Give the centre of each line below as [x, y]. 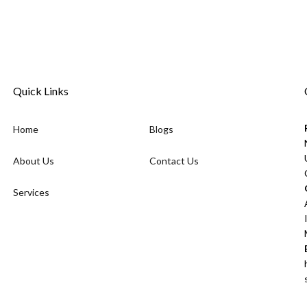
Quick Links [41, 90]
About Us [34, 160]
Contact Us [174, 160]
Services [31, 192]
